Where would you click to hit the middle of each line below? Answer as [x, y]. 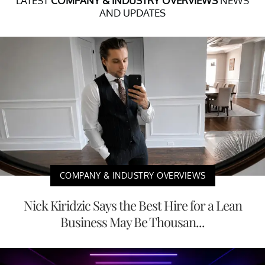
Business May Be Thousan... [132, 222]
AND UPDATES [132, 13]
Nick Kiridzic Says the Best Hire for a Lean [132, 205]
